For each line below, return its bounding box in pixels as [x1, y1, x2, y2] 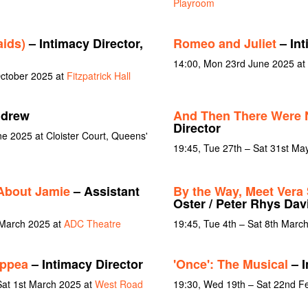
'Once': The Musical [173, 254, 288, 273]
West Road [94, 276, 143, 291]
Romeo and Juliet [173, 34, 276, 52]
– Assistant [69, 181, 140, 200]
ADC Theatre [63, 216, 121, 230]
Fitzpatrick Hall [66, 68, 131, 82]
